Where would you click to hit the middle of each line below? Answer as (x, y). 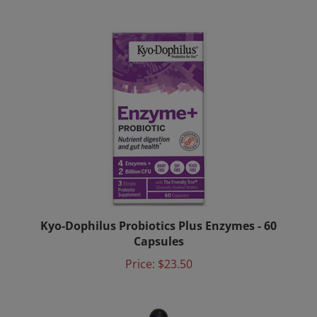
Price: (140, 253)
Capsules (158, 230)
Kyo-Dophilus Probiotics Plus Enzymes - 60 (158, 214)
